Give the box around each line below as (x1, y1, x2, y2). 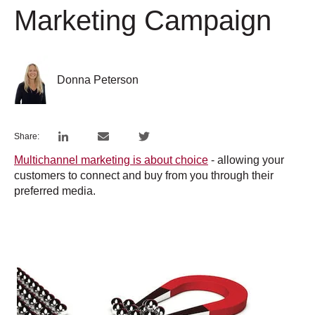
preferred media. (14, 184, 96, 197)
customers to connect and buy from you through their (14, 169, 274, 181)
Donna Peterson (57, 73, 139, 86)
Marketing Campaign (14, 4, 271, 36)
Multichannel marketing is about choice (14, 153, 208, 166)
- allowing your (208, 153, 284, 166)
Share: (14, 131, 39, 141)
